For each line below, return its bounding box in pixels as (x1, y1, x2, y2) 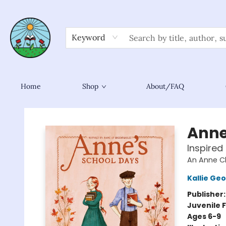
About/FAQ (146, 82, 184, 91)
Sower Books (8, 102, 51, 112)
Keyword (72, 32, 105, 42)
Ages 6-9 (187, 211, 221, 221)
